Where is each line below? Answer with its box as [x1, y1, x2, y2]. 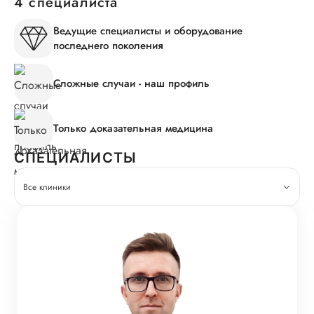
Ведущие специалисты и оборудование [53, 23, 243, 39]
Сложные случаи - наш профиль [53, 75, 210, 91]
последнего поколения [53, 38, 163, 53]
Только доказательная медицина [53, 120, 213, 136]
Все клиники [23, 180, 71, 193]
